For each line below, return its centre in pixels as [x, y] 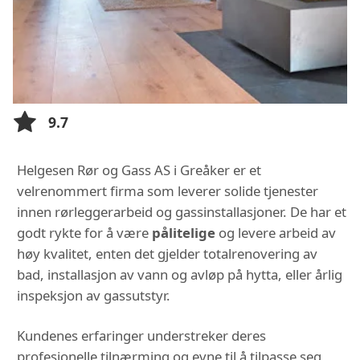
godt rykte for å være [84, 233]
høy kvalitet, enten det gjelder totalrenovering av [167, 254]
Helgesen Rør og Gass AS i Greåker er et [139, 170]
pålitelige [184, 233]
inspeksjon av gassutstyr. [94, 296]
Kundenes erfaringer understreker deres [141, 336]
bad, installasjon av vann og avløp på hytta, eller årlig [180, 275]
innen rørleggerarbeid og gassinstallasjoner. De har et [182, 212]
